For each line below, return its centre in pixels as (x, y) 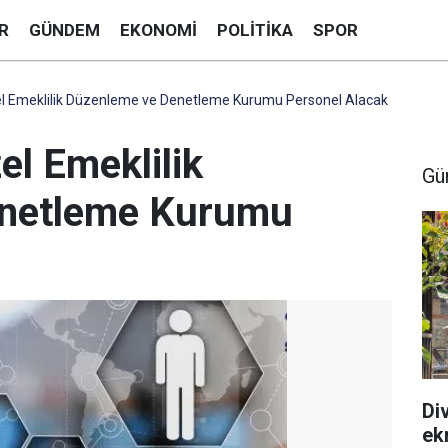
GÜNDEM (64, 29)
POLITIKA (255, 29)
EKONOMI (158, 29)
